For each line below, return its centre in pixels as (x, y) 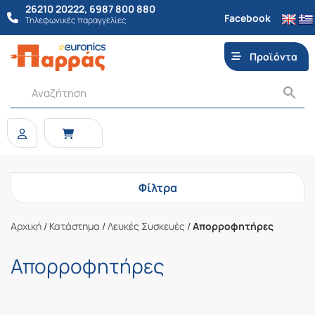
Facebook (247, 18)
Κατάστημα (75, 226)
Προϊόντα (274, 57)
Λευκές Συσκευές (146, 226)
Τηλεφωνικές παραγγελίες (76, 20)
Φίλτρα (157, 188)
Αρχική (26, 226)
